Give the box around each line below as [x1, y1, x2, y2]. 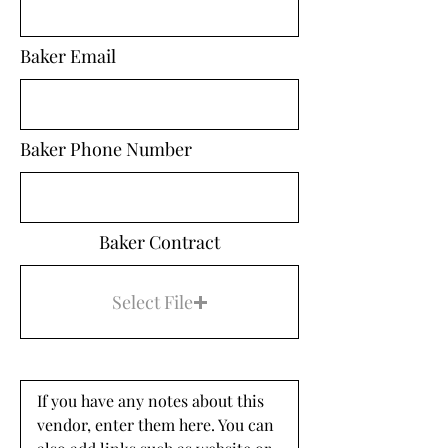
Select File [111, 289, 193, 314]
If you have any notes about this [37, 390, 264, 411]
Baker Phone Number [20, 137, 192, 161]
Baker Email [20, 44, 116, 68]
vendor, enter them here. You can [37, 414, 274, 435]
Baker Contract [99, 230, 220, 254]
